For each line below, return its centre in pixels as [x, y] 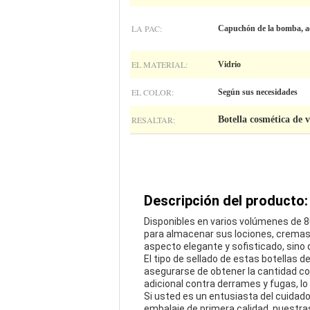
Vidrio [229, 64]
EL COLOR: [153, 92]
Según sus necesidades [258, 92]
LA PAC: [147, 28]
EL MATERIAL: [159, 64]
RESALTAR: [153, 120]
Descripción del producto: [226, 201]
